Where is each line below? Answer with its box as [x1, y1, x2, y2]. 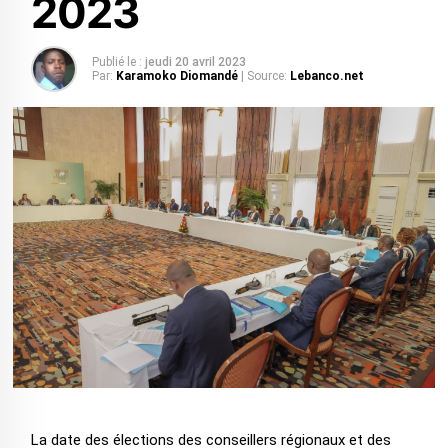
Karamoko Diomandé [115, 69, 241, 83]
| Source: [240, 69, 287, 83]
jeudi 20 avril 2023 [144, 55, 246, 69]
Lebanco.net [289, 69, 364, 83]
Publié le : [91, 55, 142, 69]
